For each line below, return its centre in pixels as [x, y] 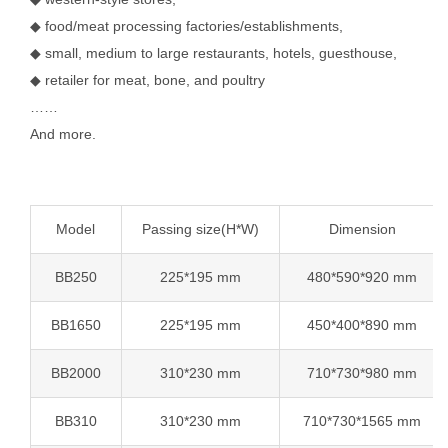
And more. [62, 133]
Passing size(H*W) [200, 228]
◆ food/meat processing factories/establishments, [186, 25]
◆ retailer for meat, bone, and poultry [147, 79]
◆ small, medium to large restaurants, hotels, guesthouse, [213, 52]
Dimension [362, 228]
